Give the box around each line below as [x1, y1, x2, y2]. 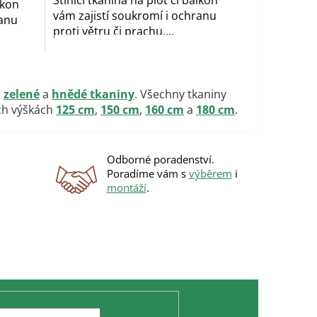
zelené [4, 86, 40, 102]
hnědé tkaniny [52, 86, 134, 102]
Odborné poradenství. [106, 151, 214, 166]
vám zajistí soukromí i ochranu [53, 8, 217, 24]
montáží [106, 180, 146, 195]
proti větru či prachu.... [53, 23, 174, 40]
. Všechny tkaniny [134, 86, 226, 102]
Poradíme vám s [106, 166, 189, 180]
